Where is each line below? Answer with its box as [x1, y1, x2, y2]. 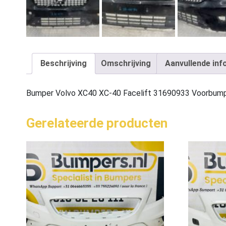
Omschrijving [101, 59, 151, 69]
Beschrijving [40, 59, 87, 69]
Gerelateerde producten [26, 116, 167, 131]
